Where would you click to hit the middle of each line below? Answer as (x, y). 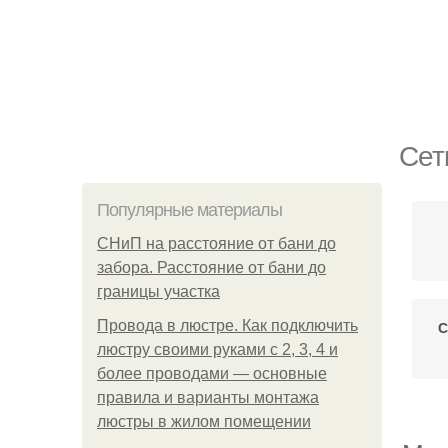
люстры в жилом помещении (204, 421)
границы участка (158, 291)
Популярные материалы (189, 210)
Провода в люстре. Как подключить (227, 325)
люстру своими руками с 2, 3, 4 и (217, 349)
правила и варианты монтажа (208, 397)
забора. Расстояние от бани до (211, 267)
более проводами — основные (212, 373)
